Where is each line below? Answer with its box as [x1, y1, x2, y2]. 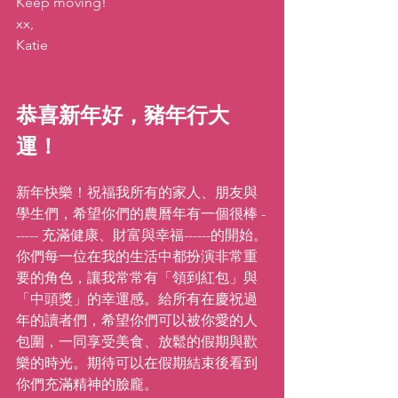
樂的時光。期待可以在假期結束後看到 [16, 354, 258, 371]
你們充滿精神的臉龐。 [16, 376, 158, 393]
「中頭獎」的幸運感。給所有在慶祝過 [16, 291, 258, 307]
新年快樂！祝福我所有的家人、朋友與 [16, 184, 258, 201]
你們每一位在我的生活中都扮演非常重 [16, 248, 258, 265]
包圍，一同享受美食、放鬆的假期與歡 [16, 333, 258, 350]
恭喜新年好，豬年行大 [16, 99, 229, 129]
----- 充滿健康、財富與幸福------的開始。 [16, 227, 267, 243]
